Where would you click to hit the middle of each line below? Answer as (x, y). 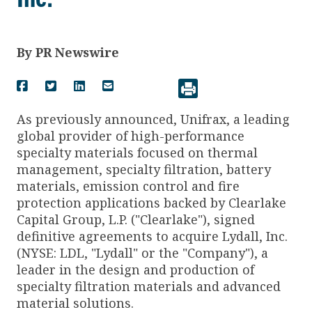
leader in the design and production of (135, 269)
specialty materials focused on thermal (137, 152)
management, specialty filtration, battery (144, 169)
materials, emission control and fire (128, 186)
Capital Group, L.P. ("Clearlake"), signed (136, 219)
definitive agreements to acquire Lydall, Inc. (152, 236)
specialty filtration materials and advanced (149, 286)
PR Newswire (77, 52)
